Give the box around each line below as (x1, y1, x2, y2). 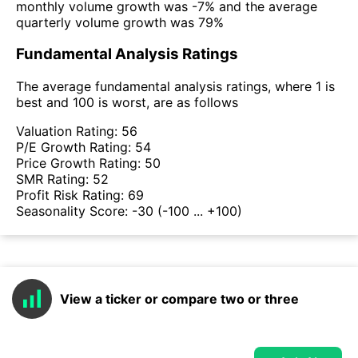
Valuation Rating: (16, 123, 121, 140)
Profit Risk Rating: (16, 187, 128, 204)
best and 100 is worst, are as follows (16, 94, 238, 111)
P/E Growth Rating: (16, 139, 135, 156)
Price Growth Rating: (16, 155, 145, 172)
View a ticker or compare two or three (60, 291, 299, 308)
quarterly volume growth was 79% (16, 14, 224, 30)
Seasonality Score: (16, 203, 132, 220)
